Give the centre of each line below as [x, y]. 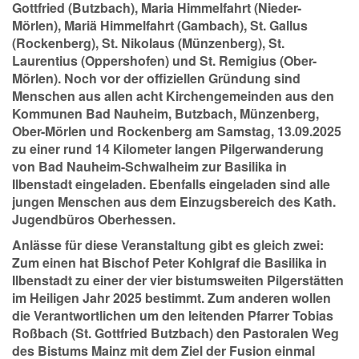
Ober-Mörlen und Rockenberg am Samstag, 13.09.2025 [177, 131]
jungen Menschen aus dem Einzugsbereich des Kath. [174, 202]
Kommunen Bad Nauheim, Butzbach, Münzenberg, [165, 114]
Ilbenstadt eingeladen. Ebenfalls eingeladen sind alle [171, 184]
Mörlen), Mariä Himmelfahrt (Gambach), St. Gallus [160, 26]
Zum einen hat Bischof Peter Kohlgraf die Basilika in [169, 263]
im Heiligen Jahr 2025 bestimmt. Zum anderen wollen [171, 298]
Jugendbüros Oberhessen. [94, 220]
